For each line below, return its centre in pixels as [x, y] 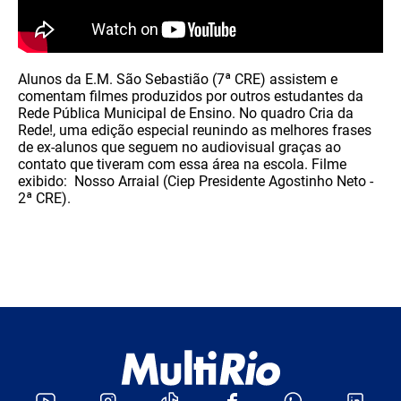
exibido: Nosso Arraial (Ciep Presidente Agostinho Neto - [196, 181]
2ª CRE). [44, 198]
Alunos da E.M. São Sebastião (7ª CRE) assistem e [178, 79]
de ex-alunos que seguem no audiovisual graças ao [179, 147]
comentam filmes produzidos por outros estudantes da [191, 96]
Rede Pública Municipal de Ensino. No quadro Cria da [186, 113]
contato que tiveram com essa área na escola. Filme [182, 164]
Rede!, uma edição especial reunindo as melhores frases [195, 130]
